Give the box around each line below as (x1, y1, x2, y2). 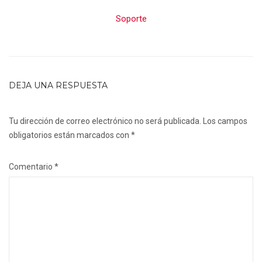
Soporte (115, 13, 147, 24)
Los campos (203, 116, 247, 126)
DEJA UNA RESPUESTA (9, 80, 108, 91)
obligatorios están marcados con (9, 130, 131, 140)
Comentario (9, 162, 54, 171)
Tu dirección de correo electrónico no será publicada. (9, 116, 201, 126)
